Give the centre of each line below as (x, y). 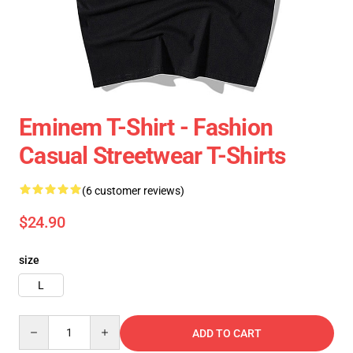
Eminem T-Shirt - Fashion (146, 127)
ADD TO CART (227, 333)
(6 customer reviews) (133, 191)
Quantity (40, 322)
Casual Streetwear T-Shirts (152, 156)
